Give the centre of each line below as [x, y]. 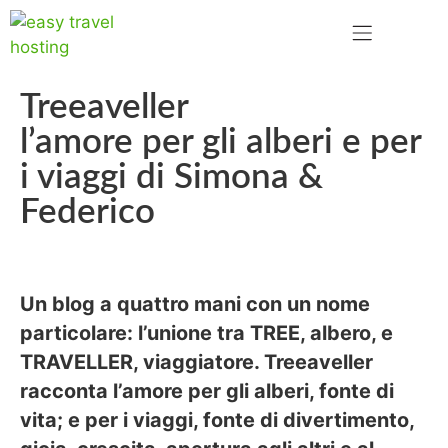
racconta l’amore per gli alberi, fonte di [207, 390]
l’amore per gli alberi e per [220, 142]
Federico [87, 212]
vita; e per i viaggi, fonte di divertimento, [217, 419]
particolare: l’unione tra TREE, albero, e [206, 332]
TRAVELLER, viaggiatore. [139, 361]
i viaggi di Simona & [171, 177]
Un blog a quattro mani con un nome [195, 303]
